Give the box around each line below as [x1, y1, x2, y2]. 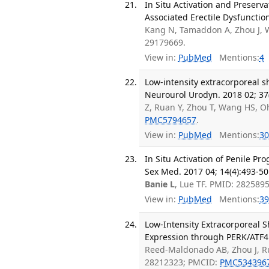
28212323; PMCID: [145, 256, 220, 268]
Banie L [145, 178, 175, 190]
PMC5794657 [145, 114, 197, 126]
